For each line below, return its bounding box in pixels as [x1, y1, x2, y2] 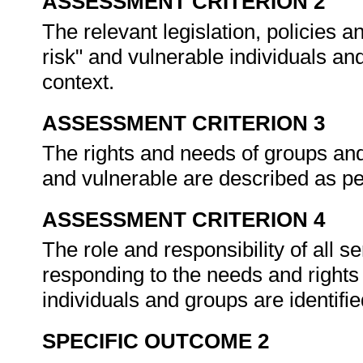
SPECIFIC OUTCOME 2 [42, 329, 269, 353]
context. [42, 70, 120, 94]
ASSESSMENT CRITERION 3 [42, 111, 325, 135]
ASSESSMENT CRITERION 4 [42, 207, 325, 232]
